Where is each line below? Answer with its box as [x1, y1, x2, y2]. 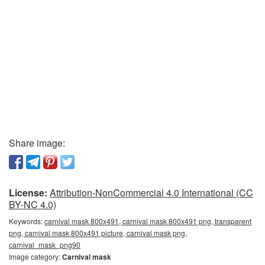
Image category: [9, 251, 62, 261]
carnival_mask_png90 [9, 239, 80, 250]
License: [9, 185, 47, 199]
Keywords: [9, 215, 44, 226]
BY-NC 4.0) [9, 197, 56, 211]
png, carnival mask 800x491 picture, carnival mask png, [9, 227, 187, 238]
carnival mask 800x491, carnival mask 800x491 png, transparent [44, 215, 251, 226]
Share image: [9, 135, 65, 150]
